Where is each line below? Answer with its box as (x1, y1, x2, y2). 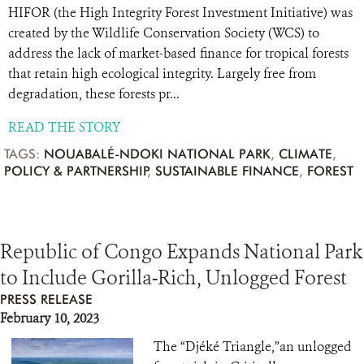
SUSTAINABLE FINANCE (155, 163, 299, 179)
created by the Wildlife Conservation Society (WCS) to (8, 24, 319, 41)
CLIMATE (279, 146, 332, 162)
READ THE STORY (8, 119, 120, 136)
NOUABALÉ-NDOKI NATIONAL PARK (44, 146, 271, 162)
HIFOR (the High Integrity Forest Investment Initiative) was (8, 4, 353, 21)
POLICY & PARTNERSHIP (4, 163, 149, 179)
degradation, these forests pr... (8, 85, 180, 102)
